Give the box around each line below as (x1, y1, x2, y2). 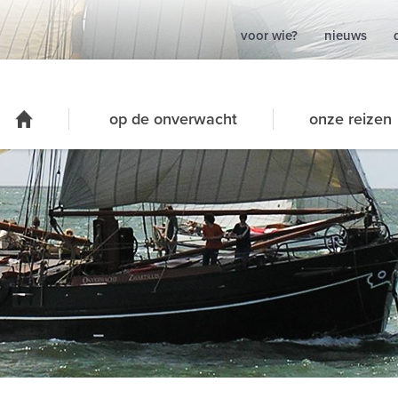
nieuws (324, 28, 367, 44)
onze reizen (309, 109, 392, 129)
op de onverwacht (109, 109, 237, 129)
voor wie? (241, 28, 298, 44)
